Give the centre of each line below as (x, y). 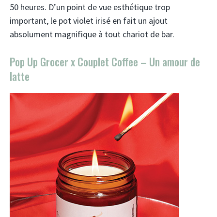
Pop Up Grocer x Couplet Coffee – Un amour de (105, 62)
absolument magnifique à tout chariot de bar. (92, 34)
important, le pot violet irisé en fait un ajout (89, 21)
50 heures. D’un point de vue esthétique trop (90, 7)
